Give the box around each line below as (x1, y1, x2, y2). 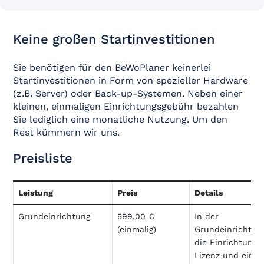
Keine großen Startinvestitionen (13, 32, 216, 47)
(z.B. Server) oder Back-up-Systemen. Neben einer (13, 88, 243, 99)
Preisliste (13, 151, 73, 166)
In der (194, 212, 219, 221)
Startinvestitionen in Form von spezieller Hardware (13, 75, 249, 86)
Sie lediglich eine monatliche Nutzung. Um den (13, 114, 228, 125)
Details (194, 188, 223, 197)
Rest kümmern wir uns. (13, 127, 120, 138)
